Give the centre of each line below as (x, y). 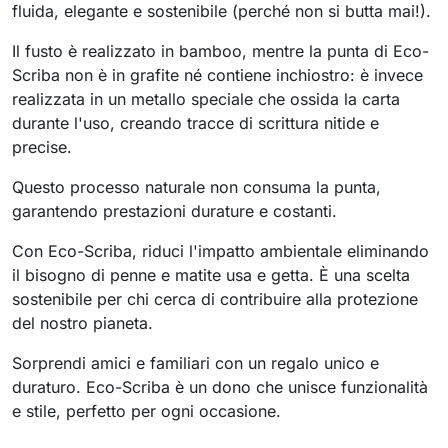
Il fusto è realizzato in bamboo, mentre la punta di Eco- (220, 51)
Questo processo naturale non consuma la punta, (196, 187)
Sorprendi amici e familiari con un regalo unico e (195, 363)
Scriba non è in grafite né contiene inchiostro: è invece (217, 75)
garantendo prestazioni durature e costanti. (174, 211)
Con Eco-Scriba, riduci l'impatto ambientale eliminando (220, 251)
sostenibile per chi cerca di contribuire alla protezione (215, 299)
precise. (42, 147)
